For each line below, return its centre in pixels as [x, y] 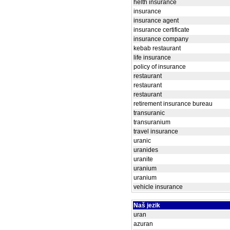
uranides [146, 150]
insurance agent [156, 21]
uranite [143, 159]
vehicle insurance [158, 187]
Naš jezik [147, 205]
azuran [143, 224]
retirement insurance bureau [173, 104]
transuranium [152, 122]
